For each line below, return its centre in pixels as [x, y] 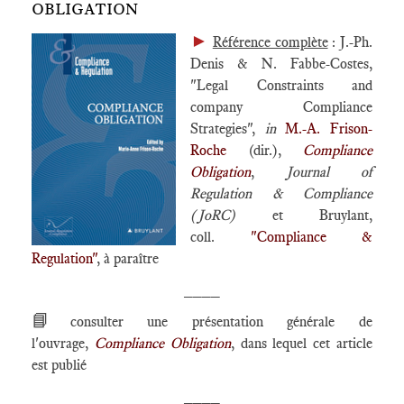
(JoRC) [231, 215]
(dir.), [265, 150]
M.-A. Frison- [329, 129]
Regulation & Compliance [281, 193]
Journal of [329, 172]
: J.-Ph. [350, 42]
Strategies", [228, 129]
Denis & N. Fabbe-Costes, [281, 64]
